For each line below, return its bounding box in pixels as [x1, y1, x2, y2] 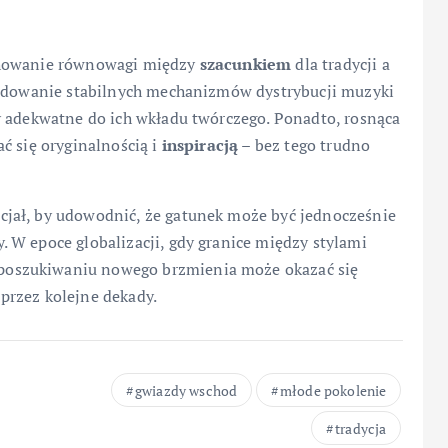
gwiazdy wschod [134, 381, 238, 401]
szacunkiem [199, 53, 292, 76]
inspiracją [161, 134, 239, 157]
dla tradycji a [291, 53, 390, 76]
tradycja [335, 419, 387, 439]
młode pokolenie [279, 381, 387, 401]
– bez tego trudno [238, 134, 371, 157]
